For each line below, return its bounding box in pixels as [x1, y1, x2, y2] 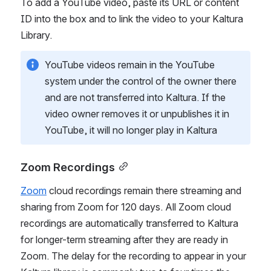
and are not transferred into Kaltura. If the [45, 91, 226, 103]
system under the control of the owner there [45, 74, 237, 87]
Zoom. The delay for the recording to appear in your [21, 249, 246, 262]
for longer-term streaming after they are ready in [21, 233, 228, 246]
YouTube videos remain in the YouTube [45, 58, 215, 71]
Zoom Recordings [21, 160, 115, 174]
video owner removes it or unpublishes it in [45, 107, 229, 120]
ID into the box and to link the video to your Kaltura [21, 12, 243, 25]
